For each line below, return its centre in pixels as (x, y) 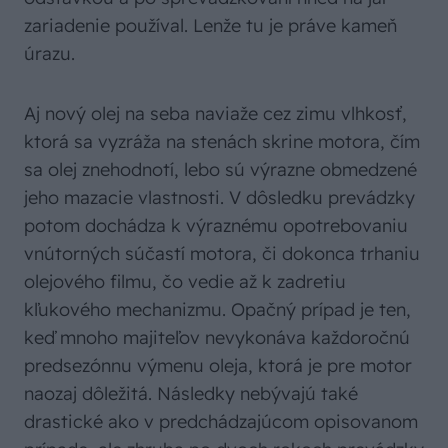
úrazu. (49, 54)
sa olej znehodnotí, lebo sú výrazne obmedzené (220, 170)
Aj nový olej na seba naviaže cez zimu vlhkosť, (215, 114)
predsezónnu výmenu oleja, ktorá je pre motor (218, 366)
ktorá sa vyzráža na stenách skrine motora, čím (222, 142)
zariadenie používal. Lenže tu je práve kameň (210, 26)
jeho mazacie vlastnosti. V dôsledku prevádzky (219, 198)
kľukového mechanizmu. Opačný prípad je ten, (217, 310)
